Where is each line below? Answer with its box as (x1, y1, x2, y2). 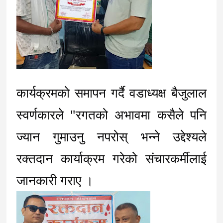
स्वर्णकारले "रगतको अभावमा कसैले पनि (16, 105, 207, 123)
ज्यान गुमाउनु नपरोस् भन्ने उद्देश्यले (16, 127, 207, 145)
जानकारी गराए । (16, 171, 94, 189)
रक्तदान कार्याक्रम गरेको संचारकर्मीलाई (16, 149, 207, 167)
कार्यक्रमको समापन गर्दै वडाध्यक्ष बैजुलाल (16, 83, 207, 102)
